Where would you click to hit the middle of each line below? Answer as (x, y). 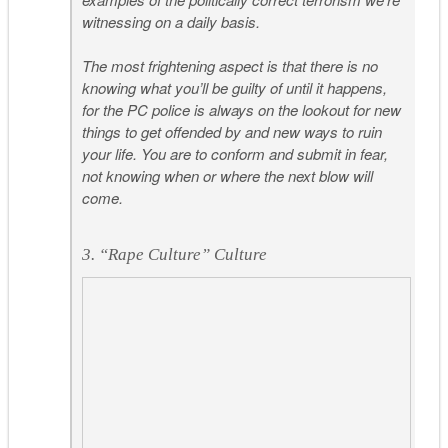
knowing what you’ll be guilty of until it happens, (235, 88)
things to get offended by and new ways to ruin (232, 132)
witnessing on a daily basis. (171, 21)
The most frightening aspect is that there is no (230, 66)
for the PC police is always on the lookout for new (242, 110)
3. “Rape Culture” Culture (175, 254)
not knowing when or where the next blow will (228, 176)
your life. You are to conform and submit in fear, (235, 154)
